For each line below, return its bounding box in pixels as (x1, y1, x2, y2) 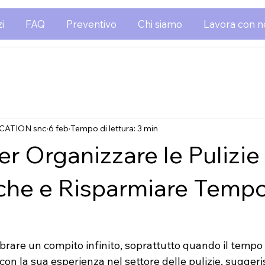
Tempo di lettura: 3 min (70, 122, 158, 134)
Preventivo (66, 17, 117, 30)
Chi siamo (137, 17, 182, 30)
